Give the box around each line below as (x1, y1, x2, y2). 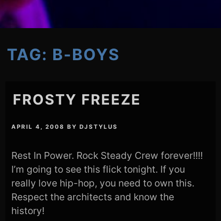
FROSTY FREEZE (13, 90, 142, 108)
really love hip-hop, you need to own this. (11, 177, 195, 189)
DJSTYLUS (79, 123, 118, 130)
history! (11, 204, 45, 217)
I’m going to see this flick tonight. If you (11, 163, 185, 175)
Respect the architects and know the (11, 190, 175, 203)
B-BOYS (52, 44, 120, 64)
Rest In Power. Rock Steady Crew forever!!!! (11, 149, 203, 161)
